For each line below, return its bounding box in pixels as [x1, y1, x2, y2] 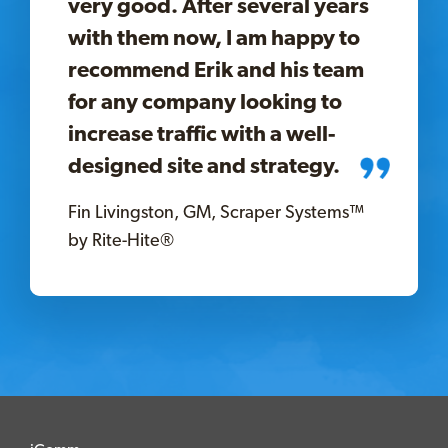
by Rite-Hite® [68, 231, 174, 251]
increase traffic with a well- [68, 123, 335, 147]
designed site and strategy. [68, 155, 340, 179]
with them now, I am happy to [68, 27, 360, 51]
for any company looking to [68, 91, 342, 115]
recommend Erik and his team [68, 59, 364, 83]
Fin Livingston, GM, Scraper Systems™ [68, 203, 364, 223]
